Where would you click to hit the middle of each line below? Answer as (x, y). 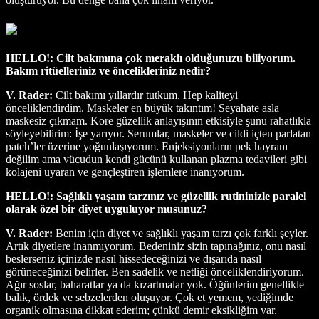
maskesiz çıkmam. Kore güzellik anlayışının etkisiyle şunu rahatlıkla (158, 120)
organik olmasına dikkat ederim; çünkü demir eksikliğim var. (141, 310)
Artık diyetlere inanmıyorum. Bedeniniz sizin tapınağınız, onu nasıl (156, 246)
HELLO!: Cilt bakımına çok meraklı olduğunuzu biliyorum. (151, 58)
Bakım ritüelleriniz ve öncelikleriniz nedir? (108, 70)
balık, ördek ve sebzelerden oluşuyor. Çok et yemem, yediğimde (150, 297)
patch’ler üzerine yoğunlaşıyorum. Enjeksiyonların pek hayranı (147, 146)
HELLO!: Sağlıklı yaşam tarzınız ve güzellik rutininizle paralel (156, 196)
